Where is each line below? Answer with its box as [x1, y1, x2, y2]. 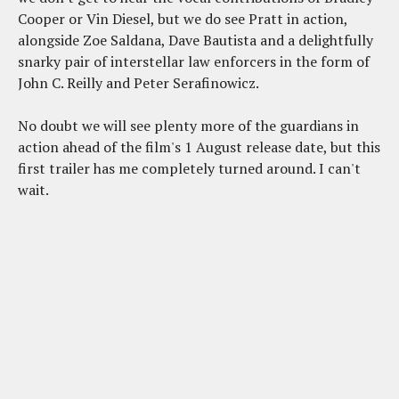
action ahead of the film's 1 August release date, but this [18, 137, 380, 158]
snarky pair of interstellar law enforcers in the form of [18, 52, 370, 72]
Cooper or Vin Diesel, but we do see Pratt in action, [18, 9, 347, 29]
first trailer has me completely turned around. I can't [18, 159, 361, 179]
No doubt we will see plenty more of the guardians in [18, 116, 359, 136]
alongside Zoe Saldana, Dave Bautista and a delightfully [18, 30, 373, 51]
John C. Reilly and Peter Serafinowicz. [18, 73, 259, 94]
